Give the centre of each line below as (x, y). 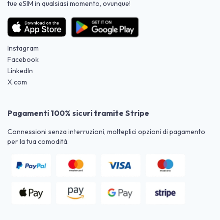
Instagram (23, 48)
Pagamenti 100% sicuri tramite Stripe (78, 113)
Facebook (23, 59)
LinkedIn (20, 70)
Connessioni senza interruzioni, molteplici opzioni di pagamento (106, 131)
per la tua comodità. (38, 141)
